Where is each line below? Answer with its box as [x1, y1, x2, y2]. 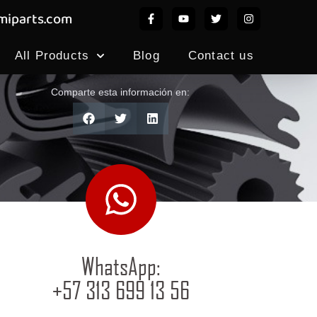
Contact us [188, 49, 254, 62]
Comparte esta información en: [51, 86, 190, 98]
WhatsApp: [81, 252, 161, 281]
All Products [14, 49, 90, 62]
